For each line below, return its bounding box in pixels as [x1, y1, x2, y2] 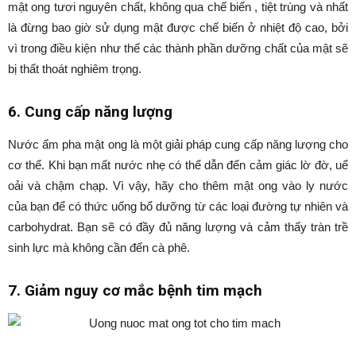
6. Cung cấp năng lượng [8, 103, 172, 121]
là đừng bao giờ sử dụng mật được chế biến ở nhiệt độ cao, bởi [8, 21, 348, 34]
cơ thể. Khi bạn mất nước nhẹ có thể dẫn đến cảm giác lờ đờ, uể [8, 158, 348, 172]
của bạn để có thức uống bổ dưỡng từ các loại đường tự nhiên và [8, 199, 348, 213]
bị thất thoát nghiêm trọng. [8, 62, 141, 75]
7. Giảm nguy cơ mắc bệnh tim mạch [8, 281, 262, 300]
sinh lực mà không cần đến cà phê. [8, 241, 190, 254]
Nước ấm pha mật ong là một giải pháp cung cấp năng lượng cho [8, 137, 348, 151]
